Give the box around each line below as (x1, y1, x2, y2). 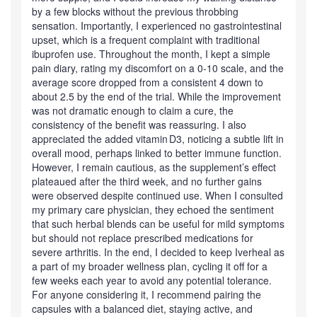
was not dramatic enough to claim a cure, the (32, 103, 234, 117)
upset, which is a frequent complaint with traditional (32, 32, 260, 47)
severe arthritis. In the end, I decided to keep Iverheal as (32, 244, 284, 259)
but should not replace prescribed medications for (32, 230, 253, 245)
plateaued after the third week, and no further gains (32, 173, 262, 188)
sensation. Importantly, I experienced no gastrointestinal (32, 18, 282, 33)
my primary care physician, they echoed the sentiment (32, 202, 274, 217)
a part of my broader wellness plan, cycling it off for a (32, 258, 267, 273)
